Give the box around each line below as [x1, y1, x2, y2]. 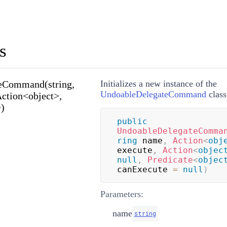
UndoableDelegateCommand [100, 89, 206, 99]
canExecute [117, 164, 173, 174]
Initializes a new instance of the [100, 78, 217, 89]
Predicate [147, 155, 193, 165]
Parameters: [100, 188, 143, 199]
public [117, 116, 147, 126]
